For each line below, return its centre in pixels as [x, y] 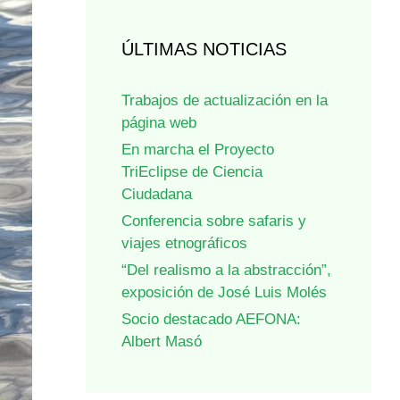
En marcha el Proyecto [198, 150]
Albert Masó [162, 342]
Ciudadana [157, 195]
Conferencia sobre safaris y [214, 221]
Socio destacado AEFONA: [211, 320]
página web [159, 123]
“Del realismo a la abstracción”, [226, 271]
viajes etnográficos [184, 244]
